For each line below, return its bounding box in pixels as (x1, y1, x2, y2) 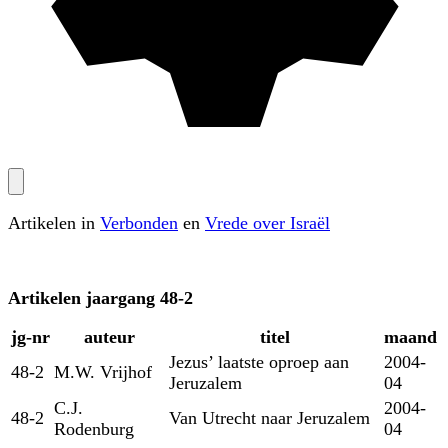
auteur (84, 326, 135, 347)
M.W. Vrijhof (54, 361, 152, 382)
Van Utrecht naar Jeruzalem (169, 407, 370, 428)
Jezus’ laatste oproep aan (169, 351, 349, 372)
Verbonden (100, 213, 178, 233)
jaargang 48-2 (86, 287, 193, 308)
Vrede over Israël (205, 213, 330, 233)
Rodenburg (54, 418, 134, 439)
